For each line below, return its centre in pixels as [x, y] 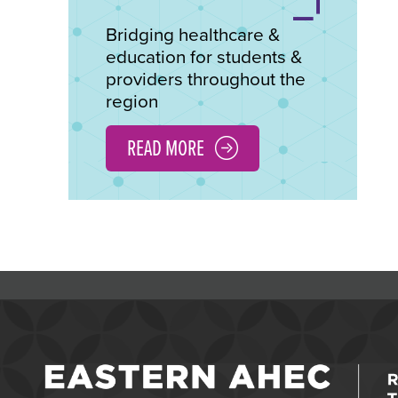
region [132, 102]
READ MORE [166, 148]
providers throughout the [206, 80]
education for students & [204, 58]
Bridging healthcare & [193, 36]
